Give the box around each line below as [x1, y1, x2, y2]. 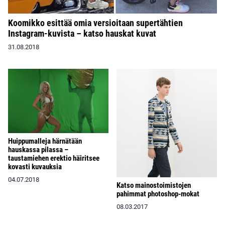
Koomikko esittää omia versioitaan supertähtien [8, 17, 183, 28]
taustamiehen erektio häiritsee [8, 154, 99, 163]
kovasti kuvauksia [8, 162, 62, 172]
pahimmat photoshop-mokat [117, 189, 199, 198]
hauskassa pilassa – [8, 145, 68, 155]
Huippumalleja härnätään [8, 137, 82, 146]
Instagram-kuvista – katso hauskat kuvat [8, 28, 156, 39]
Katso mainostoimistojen [117, 180, 191, 190]
